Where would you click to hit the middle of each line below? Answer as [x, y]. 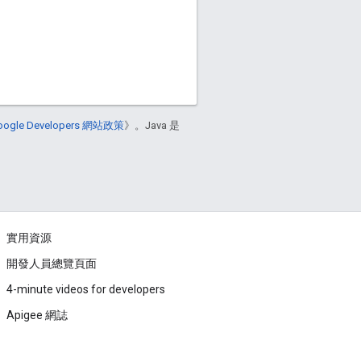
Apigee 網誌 [37, 315]
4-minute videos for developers [86, 290]
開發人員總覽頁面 [52, 264]
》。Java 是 [152, 126]
